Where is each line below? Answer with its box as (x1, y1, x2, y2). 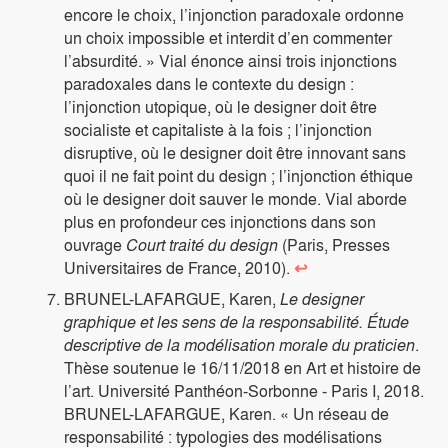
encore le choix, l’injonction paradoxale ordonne (64, 3, 404, 27)
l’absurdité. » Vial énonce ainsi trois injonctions (64, 49, 397, 73)
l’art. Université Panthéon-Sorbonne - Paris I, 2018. (64, 379, 424, 403)
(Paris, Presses (278, 233, 390, 257)
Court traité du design (126, 233, 278, 257)
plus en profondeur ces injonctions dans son (64, 210, 376, 234)
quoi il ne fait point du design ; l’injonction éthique (64, 164, 413, 188)
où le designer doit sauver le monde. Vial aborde (64, 187, 407, 211)
